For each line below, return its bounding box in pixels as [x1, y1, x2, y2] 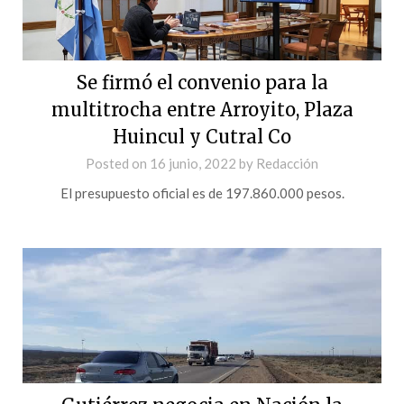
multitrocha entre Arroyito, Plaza [50, 97, 353, 121]
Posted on [86, 154, 150, 171]
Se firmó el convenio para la [76, 70, 328, 94]
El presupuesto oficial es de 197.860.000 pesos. [60, 184, 344, 201]
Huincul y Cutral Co [113, 124, 291, 148]
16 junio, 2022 [150, 154, 236, 171]
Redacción [256, 154, 318, 171]
